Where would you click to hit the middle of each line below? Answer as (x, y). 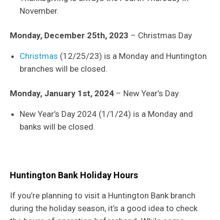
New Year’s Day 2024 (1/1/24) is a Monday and (106, 114)
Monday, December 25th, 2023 (69, 36)
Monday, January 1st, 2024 (62, 94)
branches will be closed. (64, 69)
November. (39, 11)
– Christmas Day (160, 36)
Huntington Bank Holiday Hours (74, 175)
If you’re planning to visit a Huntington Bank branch (103, 196)
